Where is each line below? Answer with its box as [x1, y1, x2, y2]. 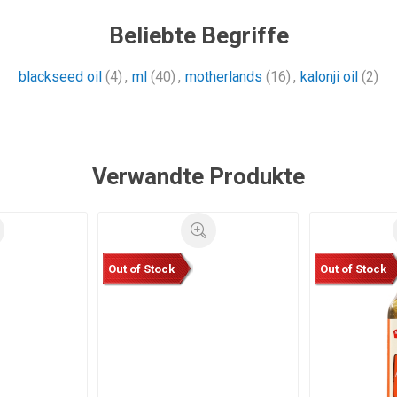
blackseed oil [19, 68, 102, 86]
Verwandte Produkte [92, 163, 305, 191]
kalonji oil [300, 68, 358, 86]
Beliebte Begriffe [108, 22, 289, 50]
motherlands [185, 68, 262, 86]
